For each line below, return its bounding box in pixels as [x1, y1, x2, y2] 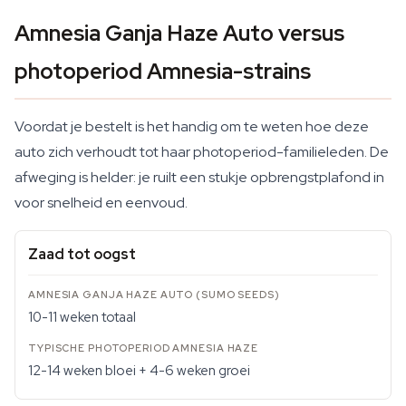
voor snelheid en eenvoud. [14, 193, 188, 212]
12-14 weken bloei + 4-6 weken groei [28, 362, 250, 380]
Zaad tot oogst [28, 245, 136, 264]
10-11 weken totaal [28, 308, 136, 326]
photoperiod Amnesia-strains [14, 57, 311, 85]
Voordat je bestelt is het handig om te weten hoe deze [14, 117, 369, 136]
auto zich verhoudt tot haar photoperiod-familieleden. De [14, 142, 389, 161]
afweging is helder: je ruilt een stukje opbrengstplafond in [14, 168, 384, 187]
